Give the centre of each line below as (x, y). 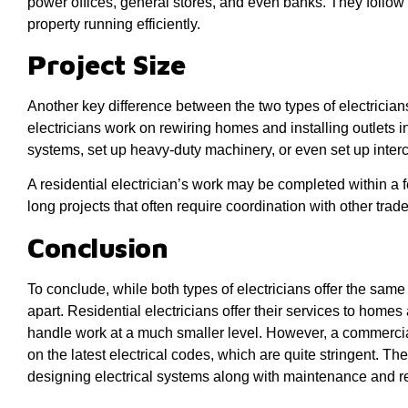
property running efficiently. (114, 24)
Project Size (107, 65)
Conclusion (97, 247)
